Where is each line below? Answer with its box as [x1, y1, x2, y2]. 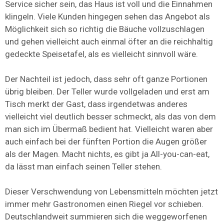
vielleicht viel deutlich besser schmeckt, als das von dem [5, 111, 216, 122]
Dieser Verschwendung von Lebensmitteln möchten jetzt [5, 186, 218, 197]
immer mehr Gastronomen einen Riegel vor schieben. [5, 199, 203, 209]
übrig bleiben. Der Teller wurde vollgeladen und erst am [5, 86, 209, 97]
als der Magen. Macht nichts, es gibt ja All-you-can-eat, [5, 149, 209, 159]
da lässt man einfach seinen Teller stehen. [5, 161, 162, 172]
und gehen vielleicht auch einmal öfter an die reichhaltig [5, 36, 213, 47]
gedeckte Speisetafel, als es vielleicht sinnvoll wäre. [5, 49, 198, 59]
